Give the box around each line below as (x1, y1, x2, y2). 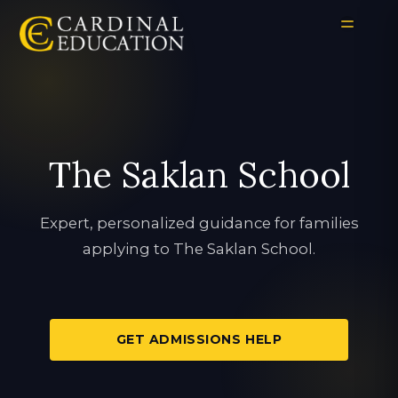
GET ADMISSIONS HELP (115, 331, 283, 348)
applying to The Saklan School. (83, 240, 315, 258)
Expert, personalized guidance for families (39, 214, 359, 232)
